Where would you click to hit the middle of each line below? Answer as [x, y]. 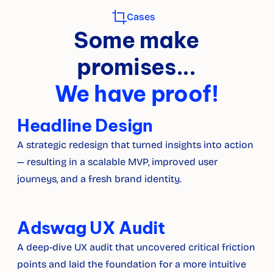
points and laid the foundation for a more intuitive [132, 264]
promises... [136, 67]
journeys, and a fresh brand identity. [99, 179]
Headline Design [85, 125]
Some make [136, 40]
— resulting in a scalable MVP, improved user [117, 162]
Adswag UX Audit [91, 228]
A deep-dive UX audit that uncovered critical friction [136, 247]
